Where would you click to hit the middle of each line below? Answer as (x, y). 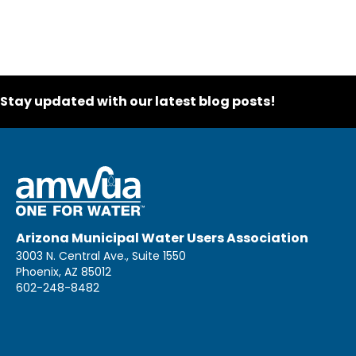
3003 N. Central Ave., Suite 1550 (101, 256)
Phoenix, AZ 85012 (64, 272)
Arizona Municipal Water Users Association (162, 238)
